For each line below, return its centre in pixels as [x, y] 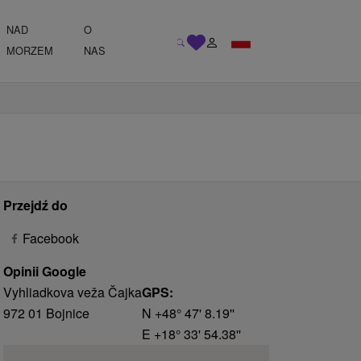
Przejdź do [35, 205]
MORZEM [29, 50]
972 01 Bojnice [46, 313]
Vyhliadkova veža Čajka [73, 292]
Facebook [51, 238]
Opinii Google [45, 271]
